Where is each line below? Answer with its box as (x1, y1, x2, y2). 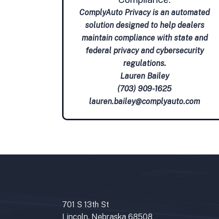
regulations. (123, 58, 166, 68)
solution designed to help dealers (85, 20, 204, 30)
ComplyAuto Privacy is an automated (79, 7, 210, 17)
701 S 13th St (62, 199, 109, 209)
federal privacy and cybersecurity (85, 45, 204, 55)
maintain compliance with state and (81, 33, 208, 43)
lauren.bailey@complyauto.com (89, 96, 200, 106)
